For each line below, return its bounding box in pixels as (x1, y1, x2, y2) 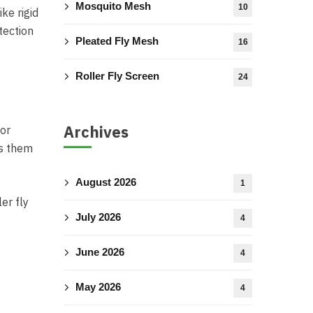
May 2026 (75, 281, 121, 293)
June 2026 (75, 246, 124, 258)
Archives (64, 122, 129, 142)
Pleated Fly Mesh (75, 35, 159, 47)
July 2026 (75, 211, 121, 223)
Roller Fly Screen (75, 70, 159, 82)
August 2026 (75, 176, 136, 188)
